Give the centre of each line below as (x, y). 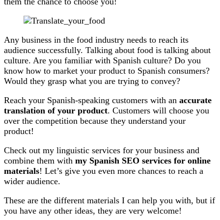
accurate (194, 100)
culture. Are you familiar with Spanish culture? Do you (102, 61)
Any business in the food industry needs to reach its (96, 40)
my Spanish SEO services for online (143, 161)
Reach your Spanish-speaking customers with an (90, 100)
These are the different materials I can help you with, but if (110, 201)
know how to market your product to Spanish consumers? (107, 71)
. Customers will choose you (158, 111)
